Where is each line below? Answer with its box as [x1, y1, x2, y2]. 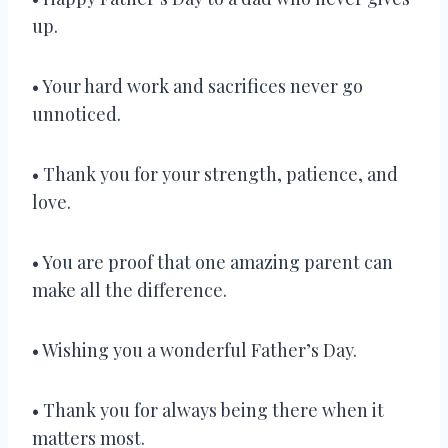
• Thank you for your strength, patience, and [32, 161, 398, 186]
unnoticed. [32, 101, 121, 126]
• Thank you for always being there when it [32, 397, 384, 422]
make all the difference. [32, 277, 227, 302]
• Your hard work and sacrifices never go [32, 73, 363, 98]
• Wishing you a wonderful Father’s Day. [32, 337, 357, 362]
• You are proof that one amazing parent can [32, 249, 393, 274]
